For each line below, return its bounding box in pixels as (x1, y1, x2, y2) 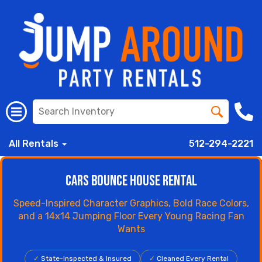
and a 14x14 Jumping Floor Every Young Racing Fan (18, 211, 244, 222)
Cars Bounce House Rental (65, 172, 197, 190)
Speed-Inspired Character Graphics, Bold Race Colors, (13, 198, 249, 209)
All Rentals (9, 138, 61, 149)
